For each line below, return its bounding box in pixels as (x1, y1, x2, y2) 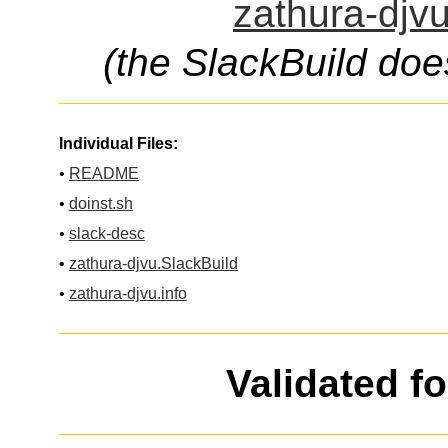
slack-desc (68, 224, 145, 242)
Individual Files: (58, 134, 178, 152)
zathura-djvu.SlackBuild (68, 254, 238, 272)
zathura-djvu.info (68, 284, 187, 302)
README (68, 164, 139, 182)
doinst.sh (68, 194, 133, 212)
